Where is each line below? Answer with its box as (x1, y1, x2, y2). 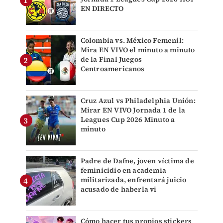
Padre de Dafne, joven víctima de (80, 155, 194, 166)
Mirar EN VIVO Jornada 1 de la (80, 105, 186, 115)
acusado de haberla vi (80, 184, 157, 194)
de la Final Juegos (80, 54, 142, 64)
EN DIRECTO (80, 3, 124, 13)
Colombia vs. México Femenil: (80, 35, 184, 45)
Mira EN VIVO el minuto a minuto (80, 44, 195, 55)
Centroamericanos (80, 63, 145, 74)
